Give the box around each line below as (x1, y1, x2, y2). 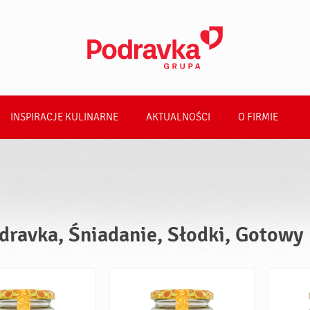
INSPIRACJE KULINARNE (10, 111, 118, 123)
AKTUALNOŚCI (146, 111, 210, 123)
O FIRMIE (238, 111, 278, 123)
